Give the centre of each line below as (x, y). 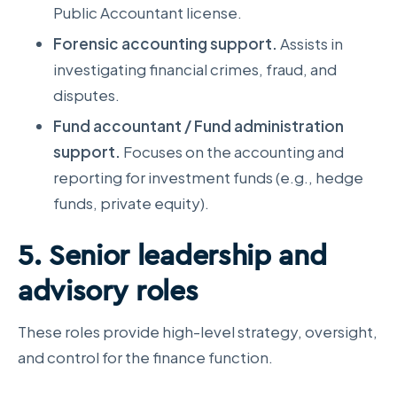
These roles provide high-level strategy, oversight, (198, 331)
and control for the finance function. (145, 357)
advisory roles (108, 290)
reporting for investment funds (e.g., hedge (208, 177)
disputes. (86, 94)
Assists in (310, 43)
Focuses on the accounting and (232, 151)
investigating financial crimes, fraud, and (195, 69)
